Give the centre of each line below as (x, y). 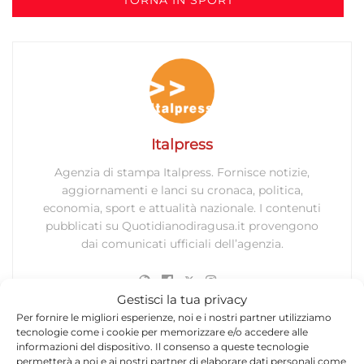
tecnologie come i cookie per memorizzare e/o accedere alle (162, 331)
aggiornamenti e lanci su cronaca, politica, (182, 190)
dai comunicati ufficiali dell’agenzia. (182, 243)
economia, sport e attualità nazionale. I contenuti (182, 208)
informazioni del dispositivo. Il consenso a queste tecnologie (162, 346)
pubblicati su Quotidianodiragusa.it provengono (182, 225)
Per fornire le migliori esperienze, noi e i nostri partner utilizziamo (174, 317)
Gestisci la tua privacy (182, 299)
